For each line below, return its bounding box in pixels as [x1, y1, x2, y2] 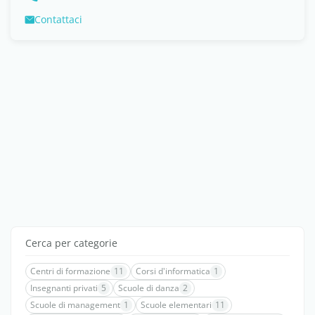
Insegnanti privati [30, 282, 98, 294]
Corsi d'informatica [136, 265, 210, 277]
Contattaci [34, 13, 82, 26]
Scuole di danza [118, 282, 179, 294]
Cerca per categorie [25, 236, 117, 250]
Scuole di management [30, 299, 120, 311]
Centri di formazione [30, 265, 110, 277]
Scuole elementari [141, 299, 212, 311]
